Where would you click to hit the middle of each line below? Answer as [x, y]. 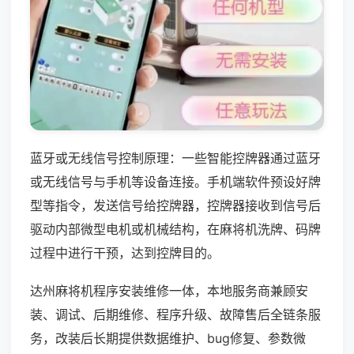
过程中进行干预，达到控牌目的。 [125, 252]
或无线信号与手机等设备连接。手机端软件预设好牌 [175, 181]
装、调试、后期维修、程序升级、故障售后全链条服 [175, 314]
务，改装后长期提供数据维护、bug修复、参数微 [168, 338]
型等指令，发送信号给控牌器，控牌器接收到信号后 [175, 205]
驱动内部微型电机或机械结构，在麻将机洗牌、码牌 [175, 229]
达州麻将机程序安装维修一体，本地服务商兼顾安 [169, 290]
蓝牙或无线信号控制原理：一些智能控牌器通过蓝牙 [175, 158]
